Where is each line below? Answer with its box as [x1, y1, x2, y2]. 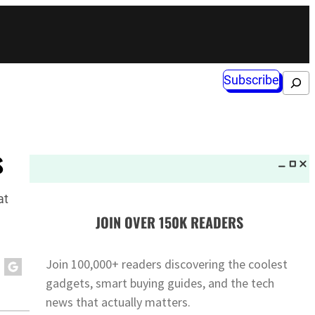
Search [281, 76, 304, 84]
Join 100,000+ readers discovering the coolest [46, 255, 288, 272]
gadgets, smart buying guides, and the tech [46, 274, 275, 291]
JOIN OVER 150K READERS [95, 212, 243, 233]
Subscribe [223, 72, 279, 88]
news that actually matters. [46, 293, 191, 310]
